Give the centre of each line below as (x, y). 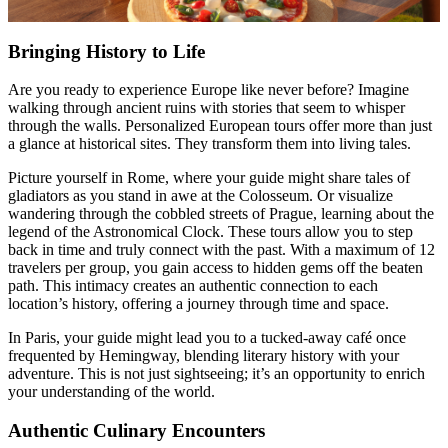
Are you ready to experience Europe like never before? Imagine (208, 90)
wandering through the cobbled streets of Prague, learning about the (221, 214)
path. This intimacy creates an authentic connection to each (193, 286)
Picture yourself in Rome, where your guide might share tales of (209, 178)
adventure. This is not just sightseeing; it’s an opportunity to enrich (216, 374)
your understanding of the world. (111, 392)
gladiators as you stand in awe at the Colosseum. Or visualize (200, 196)
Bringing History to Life (106, 51)
